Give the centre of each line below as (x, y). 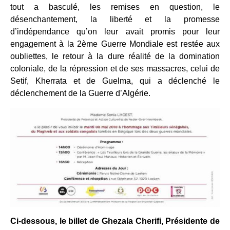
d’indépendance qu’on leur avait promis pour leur (115, 32)
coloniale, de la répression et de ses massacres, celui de (115, 69)
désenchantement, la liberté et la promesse (115, 20)
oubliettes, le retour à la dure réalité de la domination (115, 56)
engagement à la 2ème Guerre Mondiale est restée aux (115, 44)
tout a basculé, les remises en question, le (115, 7)
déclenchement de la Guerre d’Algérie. (80, 93)
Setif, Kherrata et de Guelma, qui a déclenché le (115, 81)
